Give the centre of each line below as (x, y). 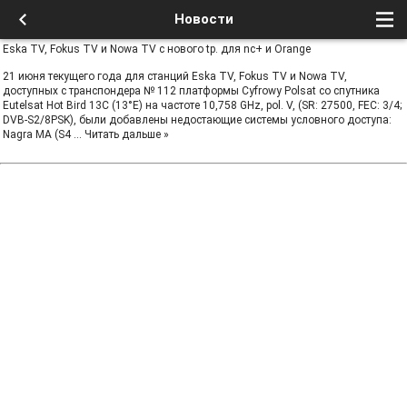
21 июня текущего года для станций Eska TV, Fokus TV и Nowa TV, (175, 76)
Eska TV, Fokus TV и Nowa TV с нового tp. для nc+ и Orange (157, 49)
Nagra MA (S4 (38, 134)
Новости (203, 19)
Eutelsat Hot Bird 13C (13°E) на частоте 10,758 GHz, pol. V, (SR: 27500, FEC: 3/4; (202, 105)
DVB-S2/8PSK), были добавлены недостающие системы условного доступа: (197, 120)
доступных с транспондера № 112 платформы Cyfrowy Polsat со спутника (191, 91)
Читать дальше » (127, 134)
